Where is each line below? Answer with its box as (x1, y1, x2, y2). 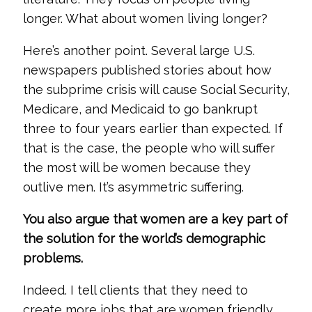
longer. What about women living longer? (22, 11, 267, 26)
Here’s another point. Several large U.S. (22, 43, 255, 58)
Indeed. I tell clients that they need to (22, 283, 248, 297)
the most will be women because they (22, 160, 251, 175)
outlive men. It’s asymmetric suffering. (22, 180, 244, 194)
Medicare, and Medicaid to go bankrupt (22, 102, 258, 116)
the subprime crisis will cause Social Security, (22, 82, 290, 97)
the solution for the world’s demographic (22, 231, 265, 246)
